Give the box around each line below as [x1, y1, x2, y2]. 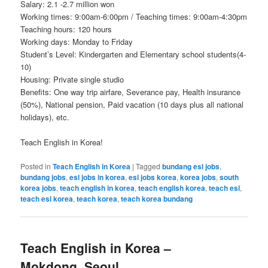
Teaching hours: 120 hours [20, 23, 112, 35]
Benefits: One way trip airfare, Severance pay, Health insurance [20, 86, 241, 98]
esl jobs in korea [69, 171, 126, 182]
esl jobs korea [129, 171, 177, 182]
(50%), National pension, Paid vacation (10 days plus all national [20, 98, 244, 110]
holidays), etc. [20, 111, 70, 123]
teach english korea [138, 182, 206, 193]
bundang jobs [20, 171, 66, 182]
